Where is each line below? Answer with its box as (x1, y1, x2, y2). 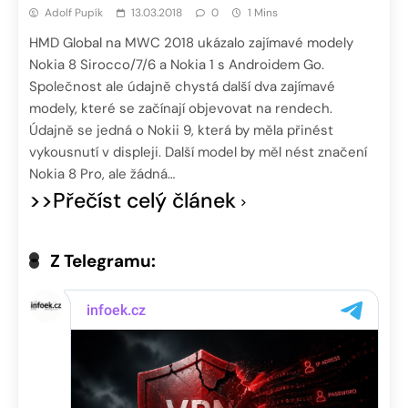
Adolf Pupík (45, 5, 103, 21)
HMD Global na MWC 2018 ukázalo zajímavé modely (29, 34, 353, 53)
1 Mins (248, 5, 278, 21)
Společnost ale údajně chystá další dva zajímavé (29, 77, 335, 97)
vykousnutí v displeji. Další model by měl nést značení (29, 143, 367, 162)
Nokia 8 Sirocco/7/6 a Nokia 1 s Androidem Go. (29, 56, 324, 75)
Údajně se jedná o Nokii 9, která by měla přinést (29, 121, 333, 140)
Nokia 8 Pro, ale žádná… (29, 165, 175, 184)
